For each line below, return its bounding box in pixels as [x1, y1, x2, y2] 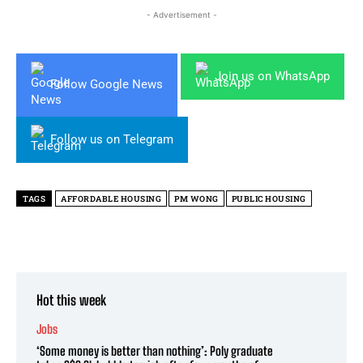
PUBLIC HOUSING [231, 193, 306, 204]
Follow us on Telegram [50, 131, 173, 147]
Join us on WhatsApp [215, 68, 330, 83]
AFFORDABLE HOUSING [61, 193, 161, 204]
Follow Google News [50, 77, 163, 92]
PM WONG [174, 193, 219, 204]
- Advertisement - [146, 9, 217, 19]
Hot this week [36, 291, 106, 309]
